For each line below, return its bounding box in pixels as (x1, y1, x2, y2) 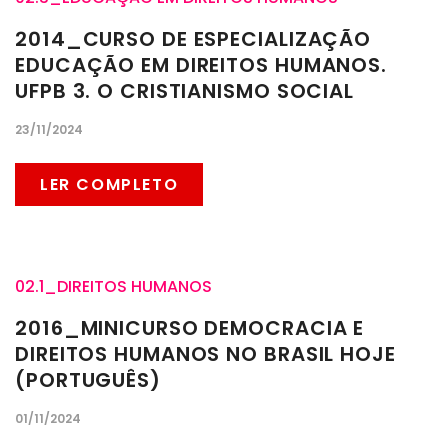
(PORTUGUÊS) (15, 366, 161, 395)
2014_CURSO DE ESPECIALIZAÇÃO (15, 25, 372, 54)
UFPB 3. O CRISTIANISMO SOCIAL (15, 77, 355, 106)
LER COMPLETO (40, 173, 179, 197)
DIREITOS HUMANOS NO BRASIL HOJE (15, 340, 396, 369)
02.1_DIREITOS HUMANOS (15, 275, 212, 299)
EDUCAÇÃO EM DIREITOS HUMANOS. (15, 51, 388, 80)
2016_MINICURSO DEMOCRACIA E (15, 314, 365, 343)
